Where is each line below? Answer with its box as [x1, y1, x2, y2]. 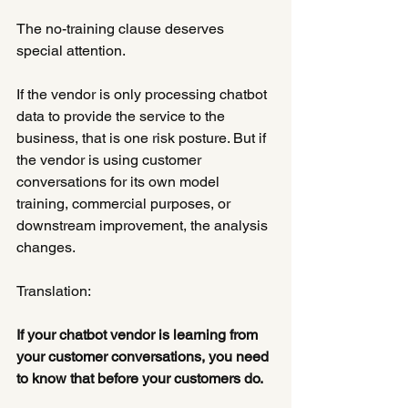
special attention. [16, 41, 126, 59]
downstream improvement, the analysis [16, 216, 271, 234]
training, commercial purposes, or [16, 194, 234, 212]
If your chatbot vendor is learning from [16, 325, 261, 343]
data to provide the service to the [16, 107, 229, 125]
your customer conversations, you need [16, 347, 272, 365]
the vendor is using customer [16, 150, 205, 168]
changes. [16, 238, 76, 256]
